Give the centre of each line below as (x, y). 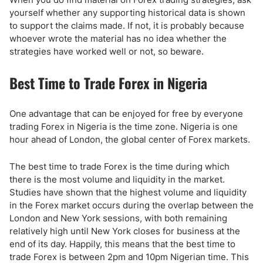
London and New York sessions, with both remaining (118, 218)
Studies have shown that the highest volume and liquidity (128, 192)
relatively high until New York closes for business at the (125, 231)
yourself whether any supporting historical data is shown (127, 13)
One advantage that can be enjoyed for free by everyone (126, 114)
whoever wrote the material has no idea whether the (118, 38)
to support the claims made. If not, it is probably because (127, 26)
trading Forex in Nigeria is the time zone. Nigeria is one (124, 127)
